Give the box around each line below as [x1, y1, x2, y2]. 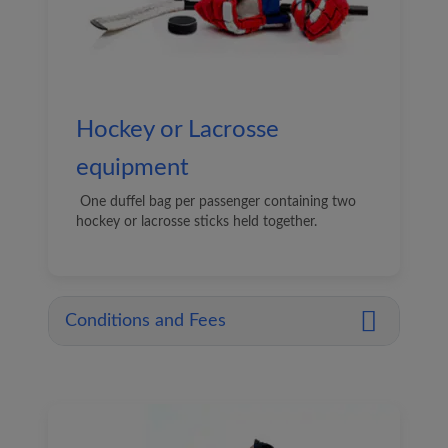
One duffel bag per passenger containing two [76, 195, 356, 209]
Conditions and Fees [65, 312, 226, 330]
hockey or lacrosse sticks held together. [76, 215, 317, 229]
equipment [76, 156, 189, 180]
